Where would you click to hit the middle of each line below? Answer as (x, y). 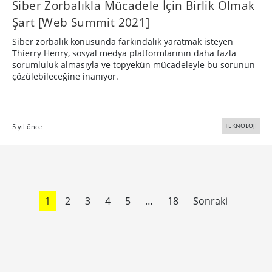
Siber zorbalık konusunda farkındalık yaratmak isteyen (123, 41)
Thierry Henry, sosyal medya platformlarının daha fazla (124, 53)
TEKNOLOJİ (241, 125)
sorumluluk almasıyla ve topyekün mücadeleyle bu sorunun (134, 64)
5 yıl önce (27, 126)
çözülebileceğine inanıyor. (66, 76)
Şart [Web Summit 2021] (81, 22)
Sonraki (210, 201)
